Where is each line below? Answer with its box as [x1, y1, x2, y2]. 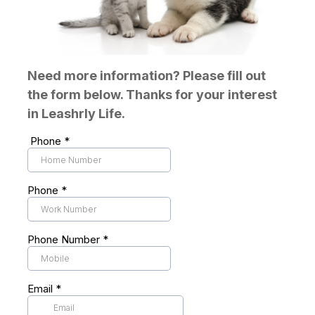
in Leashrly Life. [27, 106, 125, 122]
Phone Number [27, 233, 103, 247]
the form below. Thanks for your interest [27, 87, 277, 103]
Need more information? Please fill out [27, 68, 266, 84]
